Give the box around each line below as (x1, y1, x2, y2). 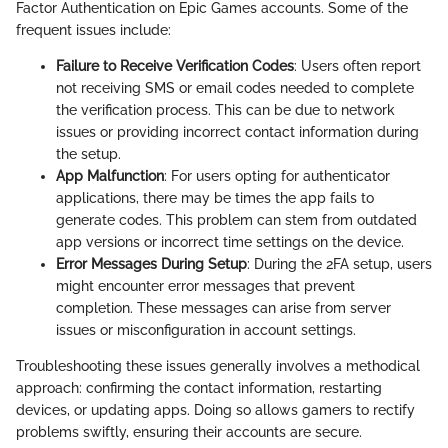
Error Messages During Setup (56, 256, 247, 273)
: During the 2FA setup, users (247, 256, 432, 273)
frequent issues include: (16, 22, 171, 39)
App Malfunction (56, 168, 164, 185)
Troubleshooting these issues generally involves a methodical (16, 358, 420, 375)
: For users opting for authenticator (164, 168, 390, 185)
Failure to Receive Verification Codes (56, 58, 294, 75)
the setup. (56, 146, 121, 163)
